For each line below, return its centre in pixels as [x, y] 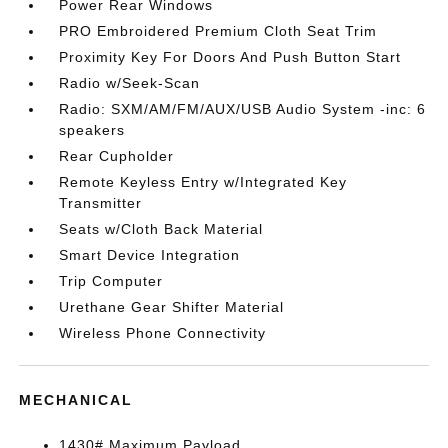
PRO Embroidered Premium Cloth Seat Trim [218, 31]
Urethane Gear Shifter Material [172, 307]
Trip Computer [111, 281]
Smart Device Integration [150, 255]
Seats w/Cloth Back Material [161, 229]
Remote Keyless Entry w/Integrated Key [203, 182]
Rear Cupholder [117, 156]
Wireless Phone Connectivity [163, 333]
